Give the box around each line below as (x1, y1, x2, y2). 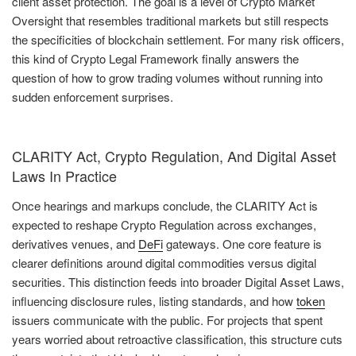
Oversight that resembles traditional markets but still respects (12, 12, 329, 29)
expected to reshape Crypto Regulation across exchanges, (12, 216, 316, 234)
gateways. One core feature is (163, 235, 322, 253)
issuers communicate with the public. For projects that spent (12, 311, 323, 329)
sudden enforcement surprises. (12, 88, 173, 106)
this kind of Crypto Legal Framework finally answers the (12, 50, 299, 68)
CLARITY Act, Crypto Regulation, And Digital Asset (12, 145, 336, 166)
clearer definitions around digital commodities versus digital (12, 254, 316, 272)
